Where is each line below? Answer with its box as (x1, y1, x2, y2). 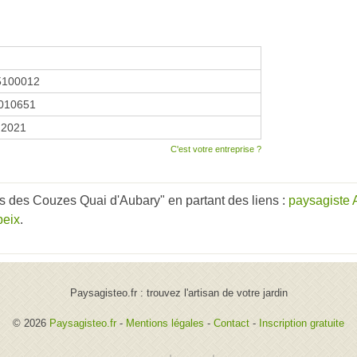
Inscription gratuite (259, 316, 344, 329)
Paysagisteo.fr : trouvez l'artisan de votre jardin (69, 286, 288, 299)
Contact (214, 316, 249, 329)
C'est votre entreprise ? (171, 143, 261, 154)
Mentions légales (126, 316, 204, 329)
